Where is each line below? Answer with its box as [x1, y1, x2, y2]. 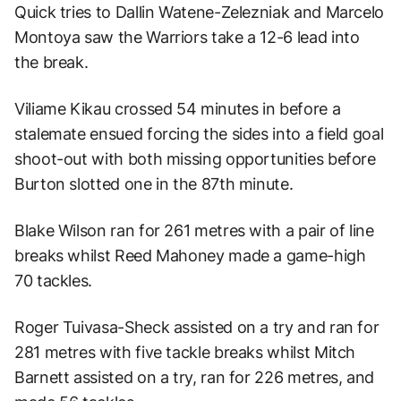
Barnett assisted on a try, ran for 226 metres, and [14, 367, 375, 387]
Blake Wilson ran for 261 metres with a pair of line [14, 220, 374, 240]
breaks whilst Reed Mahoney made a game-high [14, 245, 366, 265]
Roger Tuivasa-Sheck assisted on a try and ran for [14, 317, 380, 337]
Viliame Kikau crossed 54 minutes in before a [14, 98, 341, 118]
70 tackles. [14, 270, 93, 290]
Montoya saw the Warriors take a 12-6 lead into [14, 27, 360, 47]
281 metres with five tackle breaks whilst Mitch [14, 342, 356, 362]
